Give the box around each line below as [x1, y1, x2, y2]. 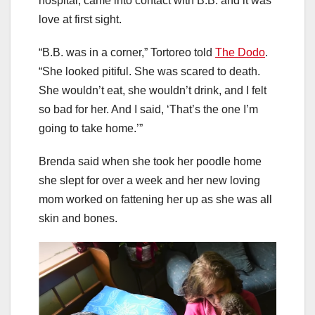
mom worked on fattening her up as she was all [39, 193, 272, 205]
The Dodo [215, 46, 265, 58]
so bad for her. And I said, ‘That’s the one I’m [39, 103, 258, 115]
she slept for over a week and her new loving [39, 174, 260, 186]
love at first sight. [39, 13, 122, 25]
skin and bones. [39, 212, 117, 224]
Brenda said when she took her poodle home [39, 155, 262, 167]
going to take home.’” [39, 122, 143, 134]
